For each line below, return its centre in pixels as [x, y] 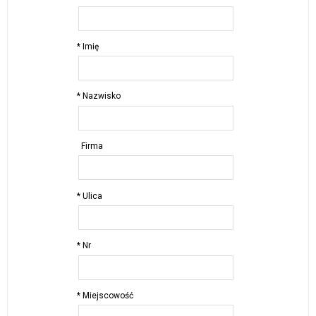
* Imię [88, 46]
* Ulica [90, 196]
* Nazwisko [99, 96]
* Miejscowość [105, 295]
